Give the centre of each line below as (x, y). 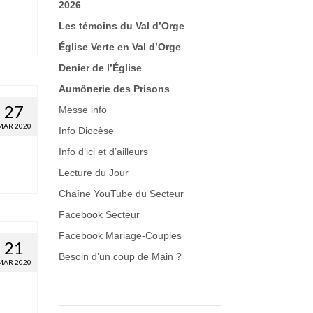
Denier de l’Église (100, 68)
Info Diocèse (86, 131)
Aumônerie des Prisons (114, 89)
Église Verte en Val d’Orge (119, 47)
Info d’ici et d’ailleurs (103, 152)
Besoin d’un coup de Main (116, 256)
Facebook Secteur (99, 214)
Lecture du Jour (93, 173)
